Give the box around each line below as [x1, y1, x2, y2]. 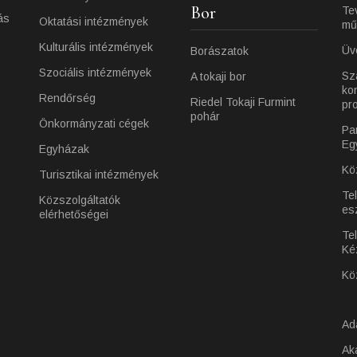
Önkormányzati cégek [39, 117, 149, 130]
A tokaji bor [190, 70, 246, 83]
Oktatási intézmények [39, 15, 148, 28]
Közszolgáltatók [39, 194, 120, 206]
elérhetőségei [39, 208, 108, 221]
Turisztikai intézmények [39, 168, 159, 181]
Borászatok [190, 45, 249, 57]
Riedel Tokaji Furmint [190, 96, 296, 108]
